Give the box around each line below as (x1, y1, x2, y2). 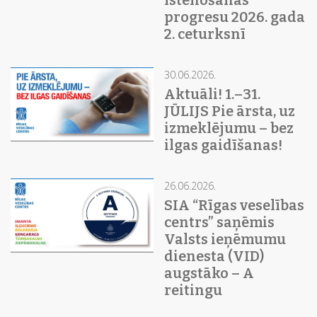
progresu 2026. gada (163, 8, 305, 25)
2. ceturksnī (163, 25, 246, 42)
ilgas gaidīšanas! (163, 136, 282, 154)
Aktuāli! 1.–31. (163, 85, 260, 103)
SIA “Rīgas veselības (163, 196, 304, 214)
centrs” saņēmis (163, 213, 275, 231)
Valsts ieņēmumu (163, 230, 286, 248)
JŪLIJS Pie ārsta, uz (163, 102, 295, 120)
